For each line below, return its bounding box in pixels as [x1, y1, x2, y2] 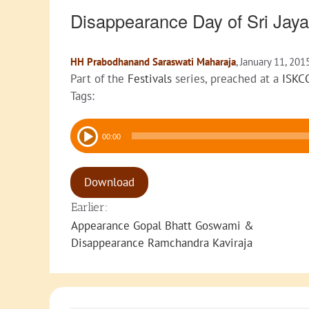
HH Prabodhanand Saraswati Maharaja [70, 55, 236, 69]
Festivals [128, 71, 172, 87]
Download [84, 175, 134, 190]
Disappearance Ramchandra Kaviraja [71, 235, 252, 251]
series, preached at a [172, 71, 282, 87]
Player [70, 136, 101, 152]
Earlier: [71, 200, 108, 215]
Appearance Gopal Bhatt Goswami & [71, 218, 254, 234]
